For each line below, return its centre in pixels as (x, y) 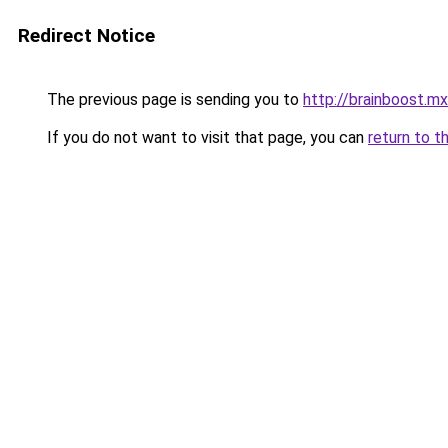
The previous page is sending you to (173, 99)
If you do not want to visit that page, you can (205, 137)
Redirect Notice (86, 35)
